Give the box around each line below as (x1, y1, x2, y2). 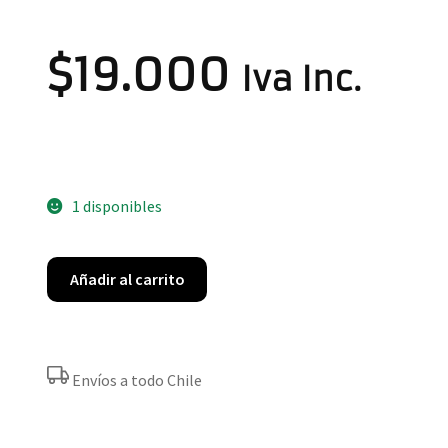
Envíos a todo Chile (72, 370, 202, 390)
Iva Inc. (241, 59, 361, 101)
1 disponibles (71, 195, 162, 216)
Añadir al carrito (69, 269, 185, 290)
